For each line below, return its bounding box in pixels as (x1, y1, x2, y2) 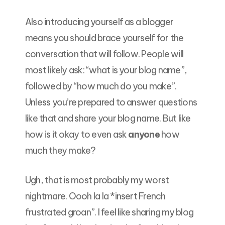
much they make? (25, 145, 96, 157)
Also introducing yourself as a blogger (25, 16, 174, 28)
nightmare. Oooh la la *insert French (25, 190, 166, 202)
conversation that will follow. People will (25, 48, 184, 60)
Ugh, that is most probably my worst (25, 174, 169, 186)
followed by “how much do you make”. (25, 80, 177, 92)
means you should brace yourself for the (25, 32, 184, 44)
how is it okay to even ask (25, 129, 129, 141)
